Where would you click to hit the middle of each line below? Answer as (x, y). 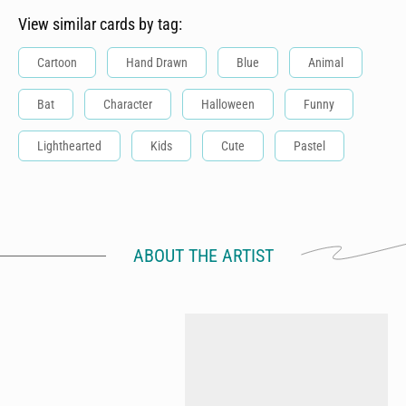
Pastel (309, 146)
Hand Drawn (157, 63)
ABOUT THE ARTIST (203, 256)
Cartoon (57, 63)
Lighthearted (69, 146)
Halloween (228, 104)
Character (128, 104)
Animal (326, 63)
